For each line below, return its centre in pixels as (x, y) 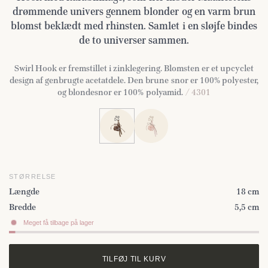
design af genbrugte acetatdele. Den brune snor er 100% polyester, (134, 80)
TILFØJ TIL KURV (134, 258)
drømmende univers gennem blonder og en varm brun (134, 11)
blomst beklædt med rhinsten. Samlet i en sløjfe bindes (134, 26)
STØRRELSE (33, 177)
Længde (24, 191)
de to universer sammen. (134, 40)
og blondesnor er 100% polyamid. (120, 92)
